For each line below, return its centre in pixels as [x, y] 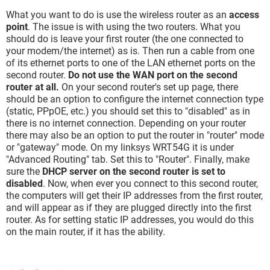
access [244, 15]
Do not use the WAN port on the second [153, 75]
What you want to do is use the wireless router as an [118, 15]
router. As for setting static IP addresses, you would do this [130, 220]
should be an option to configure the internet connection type [135, 99]
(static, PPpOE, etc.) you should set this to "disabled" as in [128, 111]
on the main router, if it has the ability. [86, 232]
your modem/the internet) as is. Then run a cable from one [130, 51]
